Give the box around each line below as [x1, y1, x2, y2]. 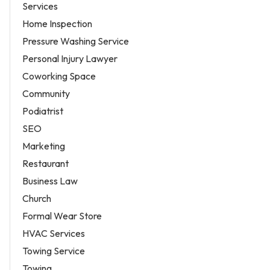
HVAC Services [22, 227, 85, 240]
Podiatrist [22, 105, 63, 118]
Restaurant [22, 157, 69, 170]
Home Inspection [22, 17, 92, 30]
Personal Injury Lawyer [22, 52, 118, 65]
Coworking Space [22, 70, 96, 83]
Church [22, 192, 51, 205]
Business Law [22, 175, 78, 187]
